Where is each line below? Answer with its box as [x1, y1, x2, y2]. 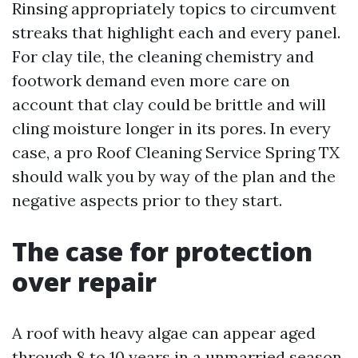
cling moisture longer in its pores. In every [12, 118, 331, 138]
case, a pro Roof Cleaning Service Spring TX [12, 142, 340, 162]
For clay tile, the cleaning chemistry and [12, 46, 314, 66]
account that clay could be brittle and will [12, 94, 326, 114]
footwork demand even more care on [12, 70, 290, 90]
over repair [12, 265, 157, 299]
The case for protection [12, 234, 312, 268]
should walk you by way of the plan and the [12, 166, 336, 186]
